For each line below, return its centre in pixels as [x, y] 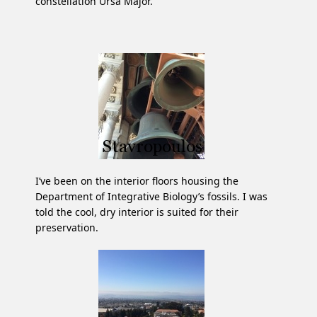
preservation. [67, 227]
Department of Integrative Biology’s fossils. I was [151, 196]
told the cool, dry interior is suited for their [137, 212]
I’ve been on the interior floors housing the [137, 181]
